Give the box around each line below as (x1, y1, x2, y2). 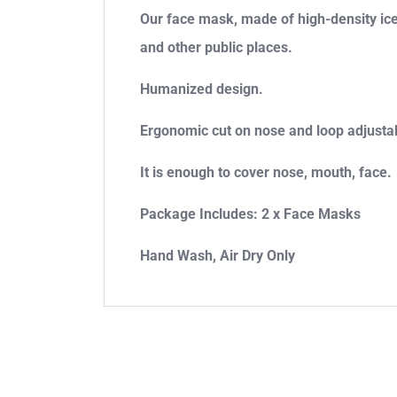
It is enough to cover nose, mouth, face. (140, 164, 392, 182)
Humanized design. (140, 81, 263, 98)
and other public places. (140, 39, 292, 57)
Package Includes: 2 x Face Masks (140, 206, 361, 223)
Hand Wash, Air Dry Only (140, 247, 295, 265)
